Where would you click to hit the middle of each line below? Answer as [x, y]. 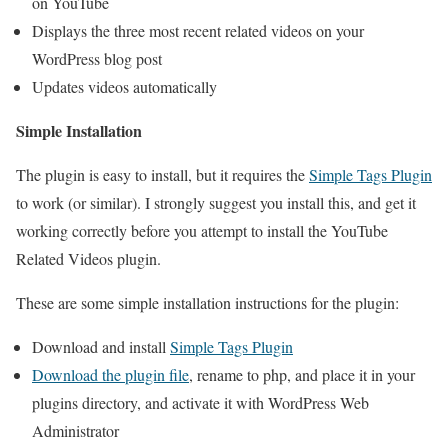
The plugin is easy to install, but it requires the [162, 174]
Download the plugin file [110, 374]
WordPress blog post [97, 58]
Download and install [101, 346]
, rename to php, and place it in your [302, 374]
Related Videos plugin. [88, 258]
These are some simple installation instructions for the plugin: [207, 302]
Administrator [75, 430]
